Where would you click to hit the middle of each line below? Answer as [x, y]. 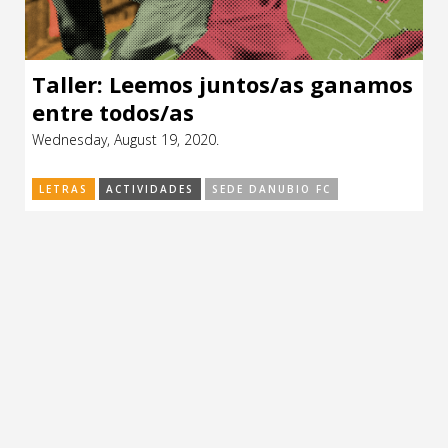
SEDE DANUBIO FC [271, 188]
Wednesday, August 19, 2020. [125, 139]
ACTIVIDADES [150, 188]
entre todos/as [113, 111]
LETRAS [63, 188]
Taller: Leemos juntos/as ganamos [222, 83]
